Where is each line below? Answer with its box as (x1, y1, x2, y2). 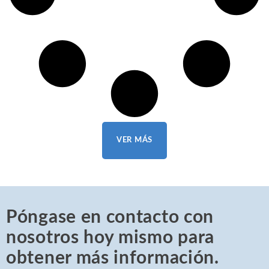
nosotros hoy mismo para (6, 228, 215, 247)
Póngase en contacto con (6, 208, 214, 226)
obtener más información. (6, 249, 219, 267)
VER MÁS (116, 136, 153, 144)
